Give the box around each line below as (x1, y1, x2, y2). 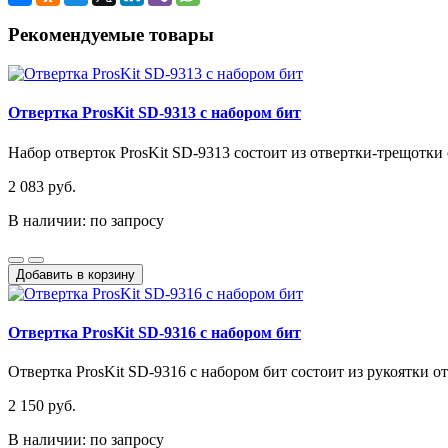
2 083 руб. (8, 177, 76, 195)
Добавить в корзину (16, 266, 135, 282)
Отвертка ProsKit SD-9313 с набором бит (8, 104, 301, 122)
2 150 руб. (8, 397, 76, 415)
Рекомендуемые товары (8, 24, 214, 46)
